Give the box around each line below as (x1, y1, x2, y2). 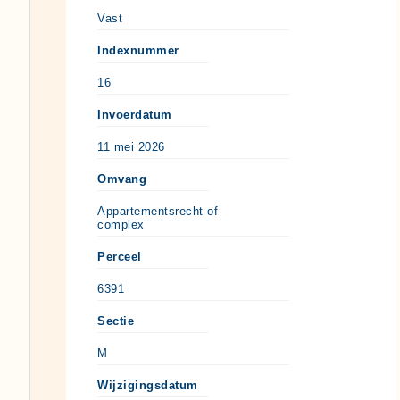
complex (97, 217, 145, 231)
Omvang (97, 171, 146, 186)
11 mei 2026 (97, 139, 165, 154)
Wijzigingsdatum (97, 378, 198, 392)
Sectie (97, 313, 134, 328)
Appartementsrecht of (97, 204, 218, 218)
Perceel (97, 249, 142, 263)
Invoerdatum (97, 107, 172, 121)
